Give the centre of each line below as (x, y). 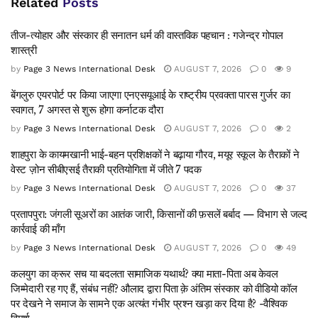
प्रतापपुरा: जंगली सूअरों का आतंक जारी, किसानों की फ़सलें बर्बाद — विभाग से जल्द (159, 214)
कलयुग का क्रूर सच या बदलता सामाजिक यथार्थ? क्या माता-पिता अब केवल (144, 273)
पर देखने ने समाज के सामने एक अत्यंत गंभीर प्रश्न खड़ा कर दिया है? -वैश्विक (149, 303)
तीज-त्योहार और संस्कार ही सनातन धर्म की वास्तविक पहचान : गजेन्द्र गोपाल (147, 35)
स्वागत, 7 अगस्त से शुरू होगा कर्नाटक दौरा (87, 109)
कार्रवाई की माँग (38, 229)
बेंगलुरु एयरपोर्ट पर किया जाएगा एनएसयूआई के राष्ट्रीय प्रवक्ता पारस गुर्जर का (150, 94)
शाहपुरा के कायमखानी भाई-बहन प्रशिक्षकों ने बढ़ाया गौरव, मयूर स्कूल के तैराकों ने (155, 154)
